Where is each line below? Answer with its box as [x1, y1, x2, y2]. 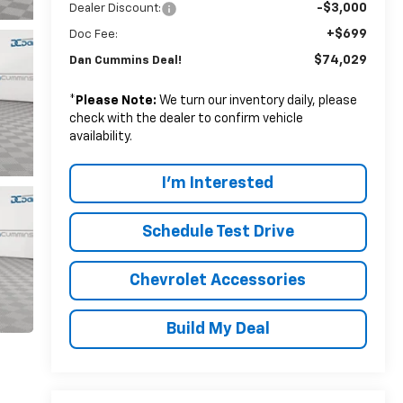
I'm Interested [162, 175, 274, 192]
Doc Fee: [68, 28, 118, 40]
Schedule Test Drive [141, 223, 294, 240]
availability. [68, 130, 132, 143]
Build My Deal [166, 320, 270, 337]
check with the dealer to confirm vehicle [68, 112, 303, 125]
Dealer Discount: [68, 2, 161, 14]
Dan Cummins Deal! [68, 54, 182, 67]
